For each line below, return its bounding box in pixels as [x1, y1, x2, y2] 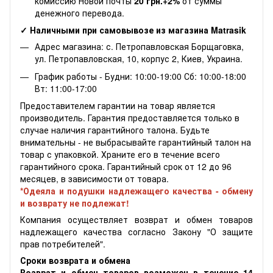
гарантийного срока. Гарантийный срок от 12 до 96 [20, 160, 232, 173]
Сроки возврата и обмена [20, 254, 130, 267]
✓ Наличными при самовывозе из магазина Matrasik [20, 24, 246, 37]
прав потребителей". [20, 238, 105, 250]
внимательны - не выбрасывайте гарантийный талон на [20, 136, 251, 149]
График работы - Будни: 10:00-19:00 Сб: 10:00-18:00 [35, 69, 246, 82]
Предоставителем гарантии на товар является [20, 99, 215, 112]
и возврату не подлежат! [20, 197, 129, 210]
